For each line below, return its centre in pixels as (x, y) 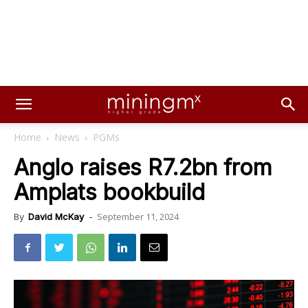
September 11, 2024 (138, 217)
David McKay (56, 217)
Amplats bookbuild (109, 192)
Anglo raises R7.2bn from (143, 167)
